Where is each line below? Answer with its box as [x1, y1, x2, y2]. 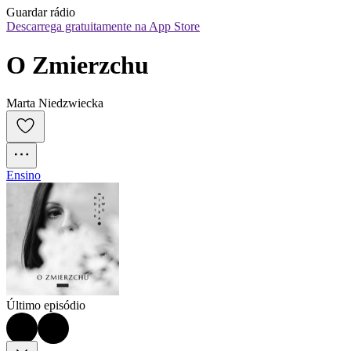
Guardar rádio [6, 5, 75, 20]
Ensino [6, 168, 41, 183]
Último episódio [6, 299, 85, 313]
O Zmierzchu [6, 50, 149, 79]
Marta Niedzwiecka [6, 96, 103, 110]
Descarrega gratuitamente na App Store [6, 20, 200, 34]
